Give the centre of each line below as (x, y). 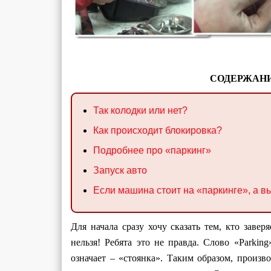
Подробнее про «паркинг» (152, 150)
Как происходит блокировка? (158, 130)
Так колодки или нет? (140, 110)
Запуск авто (120, 170)
